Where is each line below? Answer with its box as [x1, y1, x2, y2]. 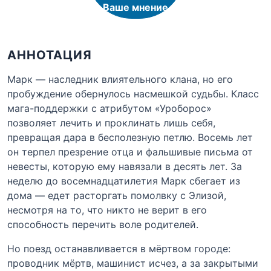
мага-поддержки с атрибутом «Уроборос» [7, 102, 212, 115]
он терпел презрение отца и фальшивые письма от [7, 146, 253, 158]
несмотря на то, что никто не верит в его [7, 204, 207, 217]
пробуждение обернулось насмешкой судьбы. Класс [7, 88, 259, 100]
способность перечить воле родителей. [7, 218, 198, 231]
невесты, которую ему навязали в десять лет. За [7, 160, 242, 173]
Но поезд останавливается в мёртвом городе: [7, 243, 230, 255]
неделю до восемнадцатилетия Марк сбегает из [7, 175, 240, 188]
